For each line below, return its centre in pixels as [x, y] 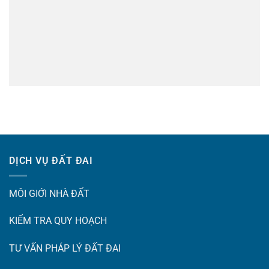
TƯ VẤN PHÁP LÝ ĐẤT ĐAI [65, 249]
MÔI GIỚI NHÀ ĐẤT [49, 193]
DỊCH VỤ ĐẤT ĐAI [51, 161]
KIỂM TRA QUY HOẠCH [58, 221]
